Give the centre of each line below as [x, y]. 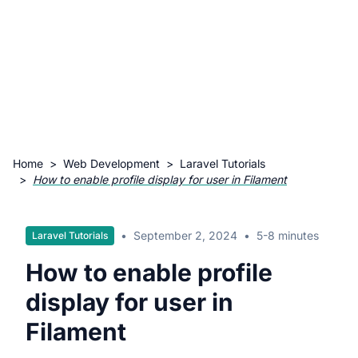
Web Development [111, 163]
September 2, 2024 [185, 235]
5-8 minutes [288, 235]
